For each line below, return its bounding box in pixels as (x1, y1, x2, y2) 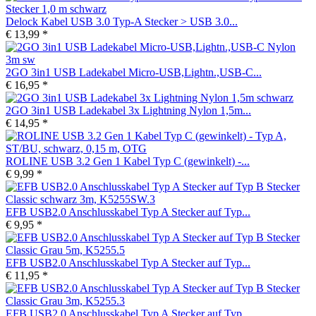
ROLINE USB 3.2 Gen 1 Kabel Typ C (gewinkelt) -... (6, 154, 250, 167)
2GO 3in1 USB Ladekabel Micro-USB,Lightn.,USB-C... (6, 66, 262, 78)
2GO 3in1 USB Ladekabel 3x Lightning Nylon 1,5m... (6, 104, 251, 116)
